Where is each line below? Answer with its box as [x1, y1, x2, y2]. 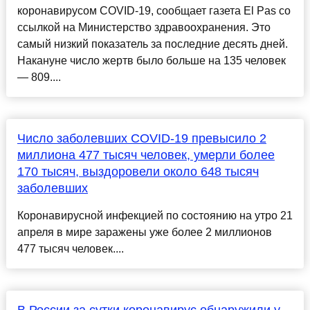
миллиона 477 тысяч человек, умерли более [17, 148, 275, 163]
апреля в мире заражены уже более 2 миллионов [17, 226, 272, 239]
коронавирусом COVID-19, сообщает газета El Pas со [17, 5, 291, 17]
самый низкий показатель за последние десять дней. [17, 38, 288, 51]
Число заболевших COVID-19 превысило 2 [17, 131, 266, 146]
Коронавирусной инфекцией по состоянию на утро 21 [17, 210, 293, 222]
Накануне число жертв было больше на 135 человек [17, 55, 286, 67]
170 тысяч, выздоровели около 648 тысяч [17, 165, 259, 179]
